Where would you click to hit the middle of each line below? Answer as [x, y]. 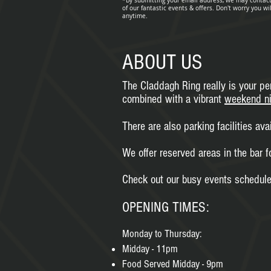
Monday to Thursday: [162, 234]
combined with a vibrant [173, 99]
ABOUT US [162, 62]
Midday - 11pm [150, 249]
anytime [134, 16]
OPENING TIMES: [166, 207]
